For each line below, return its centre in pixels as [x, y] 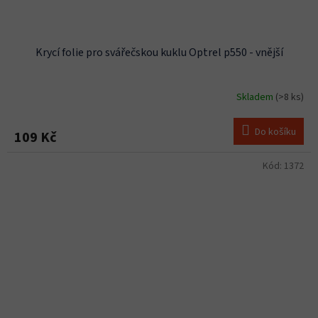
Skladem [256, 97]
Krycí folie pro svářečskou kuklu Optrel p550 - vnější [159, 53]
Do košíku [275, 132]
